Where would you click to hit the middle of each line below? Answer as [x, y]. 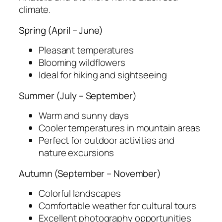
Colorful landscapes [80, 194]
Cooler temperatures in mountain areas [120, 128]
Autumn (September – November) [90, 173]
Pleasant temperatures [86, 50]
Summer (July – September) [78, 95]
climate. [35, 10]
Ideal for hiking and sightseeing [103, 75]
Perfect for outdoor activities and [107, 140]
